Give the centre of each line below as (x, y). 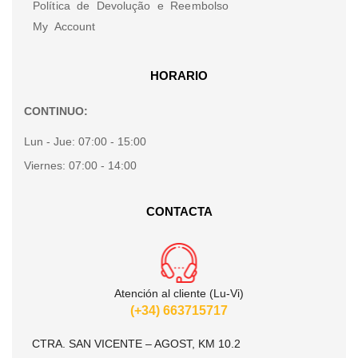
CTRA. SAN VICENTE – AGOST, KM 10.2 (136, 344)
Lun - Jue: (51, 142)
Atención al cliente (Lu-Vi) (179, 294)
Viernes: (46, 166)
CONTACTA (179, 212)
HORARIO (179, 76)
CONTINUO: (56, 111)
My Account (64, 27)
